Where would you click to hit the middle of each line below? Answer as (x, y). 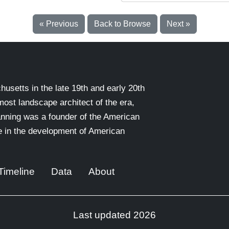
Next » (178, 24)
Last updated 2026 (114, 215)
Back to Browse (122, 24)
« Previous (59, 24)
